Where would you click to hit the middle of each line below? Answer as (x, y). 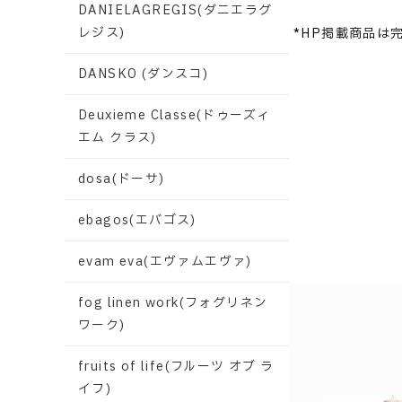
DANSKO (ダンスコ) (144, 74)
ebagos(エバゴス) (137, 220)
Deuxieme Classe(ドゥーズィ (175, 115)
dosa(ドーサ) (122, 179)
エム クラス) (118, 138)
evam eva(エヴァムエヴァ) (165, 262)
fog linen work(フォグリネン (173, 303)
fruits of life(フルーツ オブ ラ (176, 367)
